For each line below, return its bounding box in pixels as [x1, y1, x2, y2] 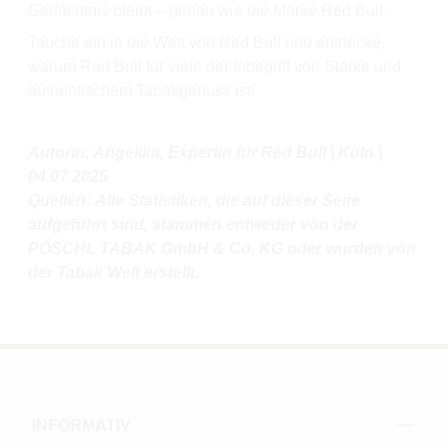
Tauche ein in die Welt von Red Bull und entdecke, [28, 34, 385, 52]
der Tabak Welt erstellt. [28, 264, 199, 282]
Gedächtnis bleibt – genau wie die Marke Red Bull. [28, 2, 387, 20]
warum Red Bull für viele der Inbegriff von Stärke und [28, 58, 401, 76]
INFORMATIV [32, 417, 131, 435]
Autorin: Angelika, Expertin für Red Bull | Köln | [28, 144, 382, 162]
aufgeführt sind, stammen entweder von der [28, 216, 358, 234]
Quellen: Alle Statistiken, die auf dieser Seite [28, 192, 360, 210]
